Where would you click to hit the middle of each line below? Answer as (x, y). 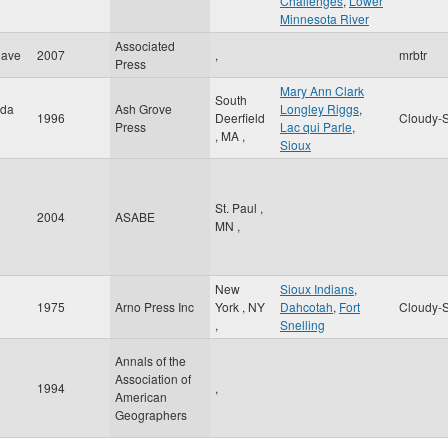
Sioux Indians (317, 288)
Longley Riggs (319, 108)
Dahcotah (306, 306)
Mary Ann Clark (322, 90)
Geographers (151, 414)
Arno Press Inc (154, 306)
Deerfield (240, 117)
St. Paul (237, 207)
